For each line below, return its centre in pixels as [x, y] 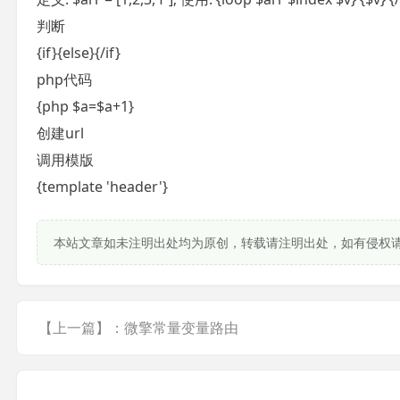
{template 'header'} [102, 187]
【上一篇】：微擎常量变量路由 [138, 328]
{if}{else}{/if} [79, 53]
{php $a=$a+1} [85, 106]
